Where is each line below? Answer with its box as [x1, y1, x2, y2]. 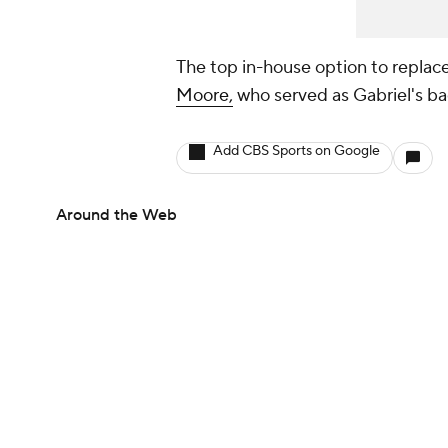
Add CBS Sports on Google [213, 142, 380, 161]
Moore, [176, 84, 233, 108]
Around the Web [56, 205, 177, 226]
